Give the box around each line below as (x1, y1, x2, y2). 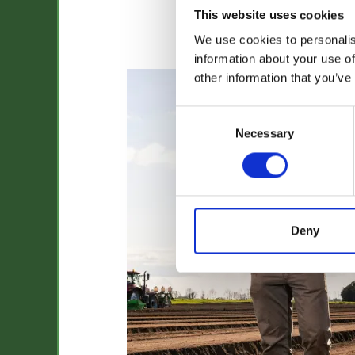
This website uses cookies (193, 8, 344, 22)
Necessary (235, 126, 294, 140)
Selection (175, 127, 223, 141)
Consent (175, 108, 219, 122)
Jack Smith (251, 38, 319, 57)
